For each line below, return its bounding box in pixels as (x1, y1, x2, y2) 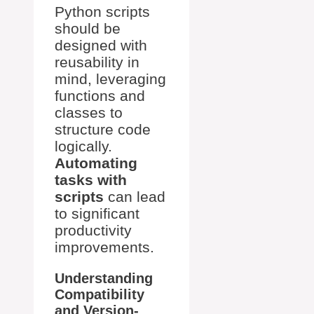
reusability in (55, 53, 139, 70)
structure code (55, 121, 151, 137)
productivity (55, 221, 132, 238)
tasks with (55, 171, 127, 188)
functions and (55, 87, 145, 104)
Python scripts (55, 3, 150, 20)
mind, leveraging (55, 70, 166, 87)
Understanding (55, 270, 153, 286)
